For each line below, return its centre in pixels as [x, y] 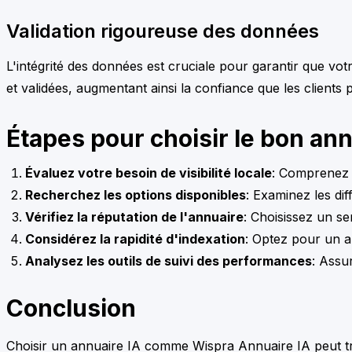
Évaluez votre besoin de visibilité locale [148, 172]
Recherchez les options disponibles [136, 194]
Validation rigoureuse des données [163, 31]
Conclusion [71, 308]
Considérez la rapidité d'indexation [135, 238]
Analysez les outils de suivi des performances [169, 260]
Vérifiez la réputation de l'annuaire [134, 216]
